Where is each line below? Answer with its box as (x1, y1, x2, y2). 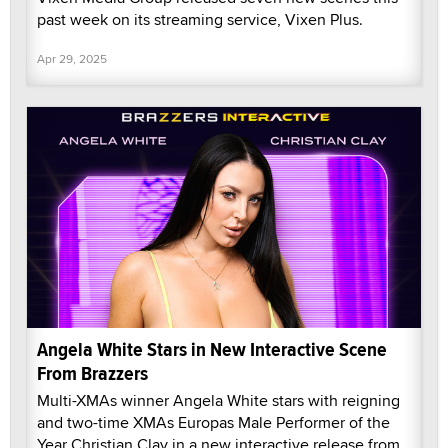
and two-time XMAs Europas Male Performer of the (37, 411, 390, 435)
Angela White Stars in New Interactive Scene (37, 335, 387, 365)
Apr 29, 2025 (37, 49, 107, 67)
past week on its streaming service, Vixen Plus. (37, 7, 363, 31)
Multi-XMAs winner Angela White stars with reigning (37, 389, 400, 413)
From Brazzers (37, 359, 148, 389)
